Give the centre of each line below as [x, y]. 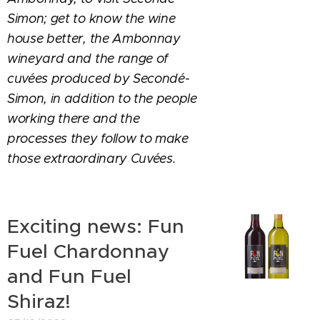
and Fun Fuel [69, 276]
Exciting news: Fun [96, 226]
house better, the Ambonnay [94, 39]
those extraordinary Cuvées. [92, 159]
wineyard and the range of [87, 59]
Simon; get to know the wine [91, 19]
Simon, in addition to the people [102, 99]
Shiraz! [39, 301]
